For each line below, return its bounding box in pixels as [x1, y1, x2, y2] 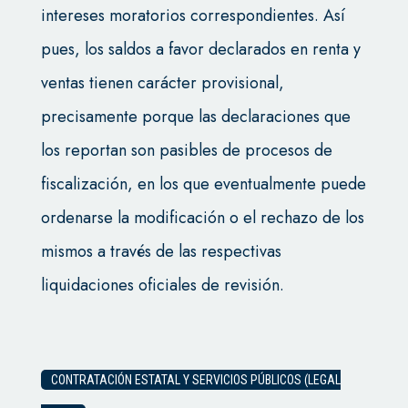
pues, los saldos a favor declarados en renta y [40, 37, 361, 62]
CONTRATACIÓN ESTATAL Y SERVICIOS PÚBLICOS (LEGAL [50, 372, 341, 388]
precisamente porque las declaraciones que [40, 105, 351, 129]
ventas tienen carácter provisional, [40, 71, 284, 96]
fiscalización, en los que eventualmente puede [40, 172, 366, 197]
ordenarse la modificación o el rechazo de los [40, 206, 364, 230]
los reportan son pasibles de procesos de [40, 138, 332, 163]
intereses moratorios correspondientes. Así [40, 4, 345, 28]
